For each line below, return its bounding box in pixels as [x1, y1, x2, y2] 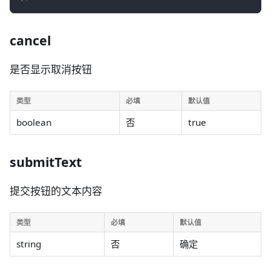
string [16, 238, 41, 250]
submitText [10, 152, 82, 171]
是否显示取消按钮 [10, 62, 92, 76]
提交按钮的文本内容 [10, 184, 102, 198]
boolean [16, 116, 51, 129]
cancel [10, 31, 51, 49]
